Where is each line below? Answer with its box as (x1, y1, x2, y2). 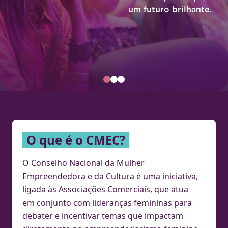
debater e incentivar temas (22, 210, 126, 221)
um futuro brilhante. (128, 4, 212, 14)
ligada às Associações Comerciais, (22, 183, 152, 195)
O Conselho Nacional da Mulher (22, 157, 145, 168)
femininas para (134, 196, 192, 208)
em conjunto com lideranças (22, 196, 132, 208)
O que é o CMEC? (26, 131, 125, 148)
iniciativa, (162, 170, 198, 182)
